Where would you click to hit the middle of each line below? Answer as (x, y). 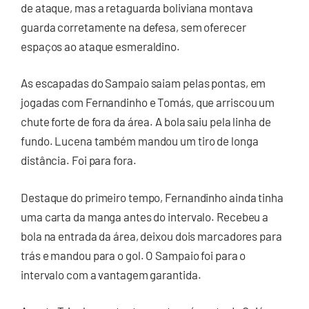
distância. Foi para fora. (79, 160)
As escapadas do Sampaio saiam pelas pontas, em (143, 83)
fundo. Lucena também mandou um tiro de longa (140, 141)
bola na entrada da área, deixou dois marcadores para (151, 236)
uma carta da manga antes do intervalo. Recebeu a (145, 216)
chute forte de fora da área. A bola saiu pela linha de (146, 122)
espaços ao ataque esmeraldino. (100, 46)
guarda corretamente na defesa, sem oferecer (133, 27)
